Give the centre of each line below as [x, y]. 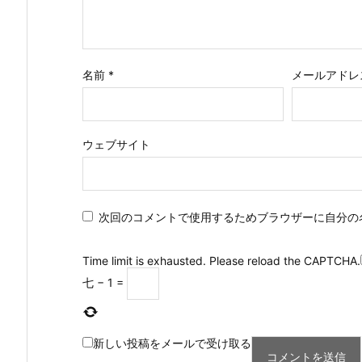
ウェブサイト [116, 144]
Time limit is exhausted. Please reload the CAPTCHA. [221, 260]
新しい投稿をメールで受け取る [172, 343]
